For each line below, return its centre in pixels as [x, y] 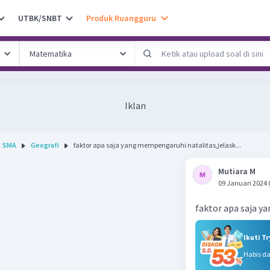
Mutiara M [237, 171]
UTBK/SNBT [40, 18]
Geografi [45, 145]
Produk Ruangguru [121, 18]
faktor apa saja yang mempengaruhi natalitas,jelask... [157, 145]
